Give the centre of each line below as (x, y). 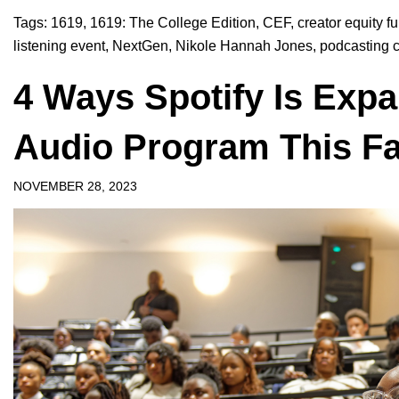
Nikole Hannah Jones (244, 46)
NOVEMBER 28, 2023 (75, 187)
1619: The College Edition (173, 23)
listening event (59, 46)
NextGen (140, 46)
